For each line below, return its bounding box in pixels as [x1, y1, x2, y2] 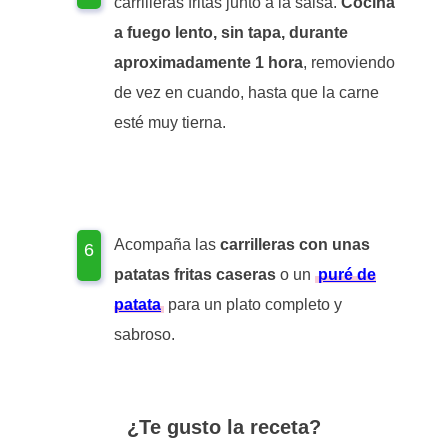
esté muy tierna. [114, 114, 226, 132]
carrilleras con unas [220, 236, 370, 254]
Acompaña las [114, 236, 220, 254]
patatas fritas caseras [114, 266, 276, 284]
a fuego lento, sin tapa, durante [114, 24, 348, 42]
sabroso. [114, 326, 175, 344]
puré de [318, 266, 376, 284]
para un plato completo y [164, 296, 342, 314]
